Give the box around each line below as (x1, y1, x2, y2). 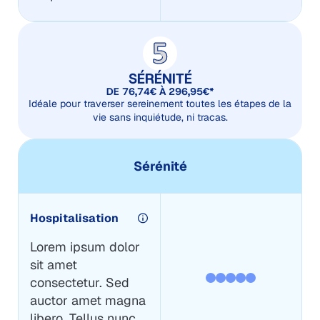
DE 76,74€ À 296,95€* (106, 84, 214, 98)
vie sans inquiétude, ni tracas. (92, 110, 228, 124)
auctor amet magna (29, 291, 146, 309)
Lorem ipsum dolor (29, 238, 140, 255)
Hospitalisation (29, 210, 119, 226)
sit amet (29, 256, 77, 273)
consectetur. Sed (29, 274, 129, 291)
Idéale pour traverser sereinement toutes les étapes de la (29, 96, 291, 110)
